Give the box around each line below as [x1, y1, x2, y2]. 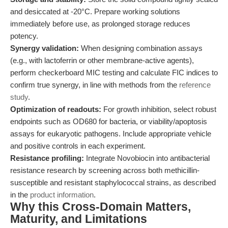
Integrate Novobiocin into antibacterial [84, 154, 210, 162]
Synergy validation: [10, 44, 79, 52]
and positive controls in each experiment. [10, 141, 146, 150]
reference [179, 80, 211, 89]
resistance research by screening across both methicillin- [10, 166, 199, 175]
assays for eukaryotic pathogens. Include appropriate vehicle [10, 129, 211, 138]
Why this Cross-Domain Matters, [10, 201, 191, 213]
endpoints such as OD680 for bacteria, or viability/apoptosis [10, 117, 207, 126]
